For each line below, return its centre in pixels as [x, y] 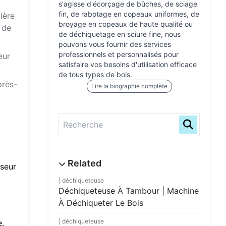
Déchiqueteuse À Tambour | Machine [129, 191]
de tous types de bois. [95, 74]
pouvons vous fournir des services [115, 44]
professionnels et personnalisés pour [119, 54]
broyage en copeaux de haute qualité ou [126, 24]
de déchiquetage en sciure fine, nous [120, 34]
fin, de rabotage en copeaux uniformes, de [129, 14]
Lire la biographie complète [129, 86]
